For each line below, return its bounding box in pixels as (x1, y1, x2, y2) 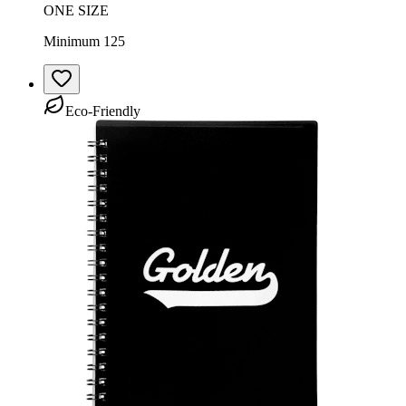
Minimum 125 (43, 33, 125, 49)
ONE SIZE (43, 2, 109, 18)
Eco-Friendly (65, 102, 140, 119)
